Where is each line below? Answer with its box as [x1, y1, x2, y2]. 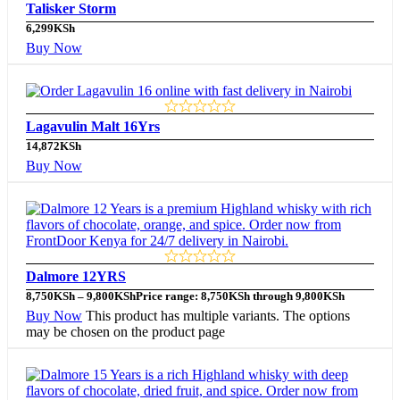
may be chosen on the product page [26, 324, 225, 340]
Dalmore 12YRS [26, 269, 126, 285]
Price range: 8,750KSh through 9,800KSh [136, 290, 345, 304]
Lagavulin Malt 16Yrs [26, 119, 160, 135]
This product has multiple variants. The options [86, 308, 350, 324]
